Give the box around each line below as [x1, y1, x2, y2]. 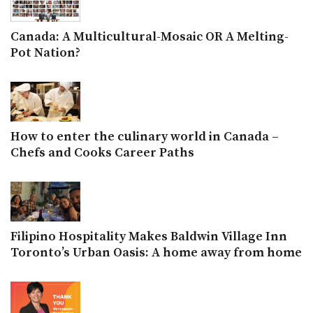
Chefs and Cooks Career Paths [10, 145, 194, 161]
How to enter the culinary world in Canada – [10, 129, 279, 145]
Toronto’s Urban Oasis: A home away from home [10, 245, 302, 261]
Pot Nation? [10, 45, 80, 61]
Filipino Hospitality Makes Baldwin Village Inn [10, 228, 287, 245]
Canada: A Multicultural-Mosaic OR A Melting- [10, 29, 289, 45]
